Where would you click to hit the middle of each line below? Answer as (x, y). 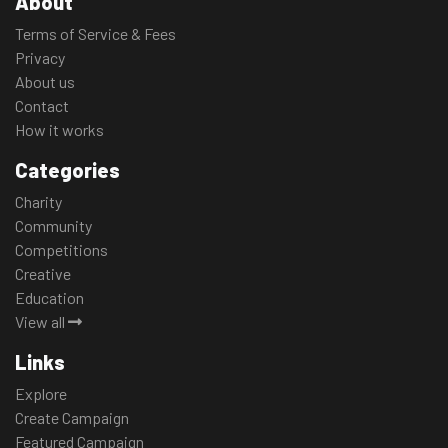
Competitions (61, 250)
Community (53, 226)
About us (45, 82)
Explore (41, 394)
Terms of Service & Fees (95, 34)
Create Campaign (72, 418)
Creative (43, 274)
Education (49, 298)
